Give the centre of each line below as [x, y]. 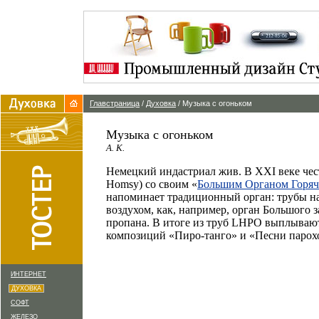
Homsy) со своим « [152, 184]
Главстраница [115, 103]
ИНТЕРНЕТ [28, 274]
